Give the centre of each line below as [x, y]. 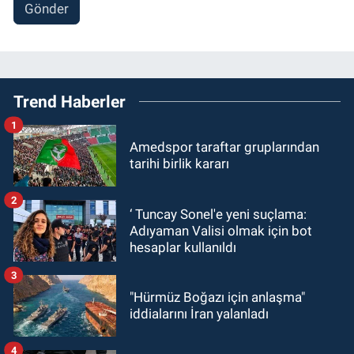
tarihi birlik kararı [179, 164]
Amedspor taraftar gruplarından [224, 147]
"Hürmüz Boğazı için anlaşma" [217, 298]
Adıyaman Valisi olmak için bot [221, 230]
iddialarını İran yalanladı [199, 314]
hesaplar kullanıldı [183, 247]
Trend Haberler [70, 102]
